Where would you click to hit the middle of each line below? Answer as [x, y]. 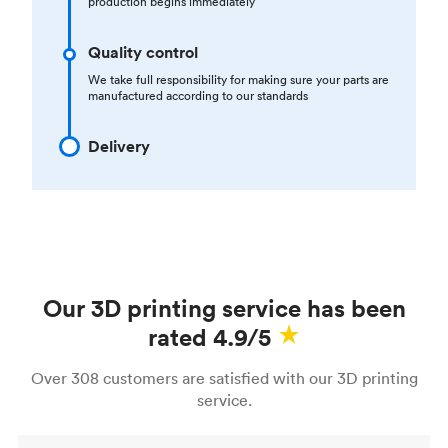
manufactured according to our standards [198, 95]
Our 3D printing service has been [224, 307]
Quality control [143, 52]
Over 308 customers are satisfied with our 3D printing [224, 377]
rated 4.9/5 [209, 336]
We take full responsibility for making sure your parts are [238, 79]
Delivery [119, 146]
